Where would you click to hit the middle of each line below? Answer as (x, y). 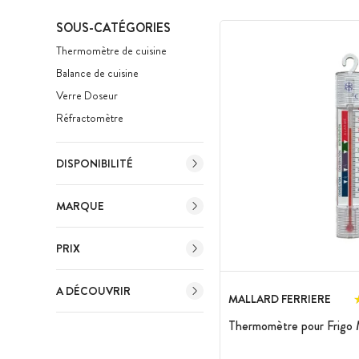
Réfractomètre (90, 118)
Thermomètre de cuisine (111, 50)
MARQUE (80, 206)
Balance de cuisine (97, 73)
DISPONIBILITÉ (95, 163)
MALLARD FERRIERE (280, 298)
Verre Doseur (87, 95)
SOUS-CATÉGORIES (113, 27)
